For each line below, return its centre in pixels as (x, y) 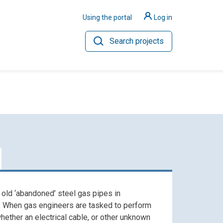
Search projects (137, 41)
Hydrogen (59, 117)
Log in (163, 17)
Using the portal (108, 17)
